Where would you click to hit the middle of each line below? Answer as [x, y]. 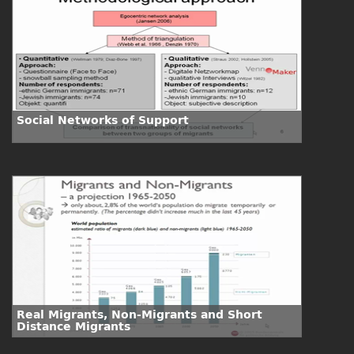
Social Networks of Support [103, 121]
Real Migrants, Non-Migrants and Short [139, 315]
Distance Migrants [73, 327]
